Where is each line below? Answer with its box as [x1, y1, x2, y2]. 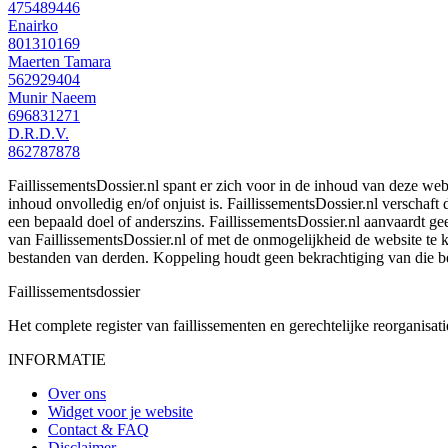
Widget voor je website [48, 402, 193, 420]
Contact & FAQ [48, 420, 149, 438]
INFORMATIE [8, 350, 106, 368]
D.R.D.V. [8, 124, 69, 142]
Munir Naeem [8, 88, 96, 106]
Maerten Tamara [8, 52, 111, 70]
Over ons [48, 384, 106, 402]
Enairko [8, 16, 58, 34]
